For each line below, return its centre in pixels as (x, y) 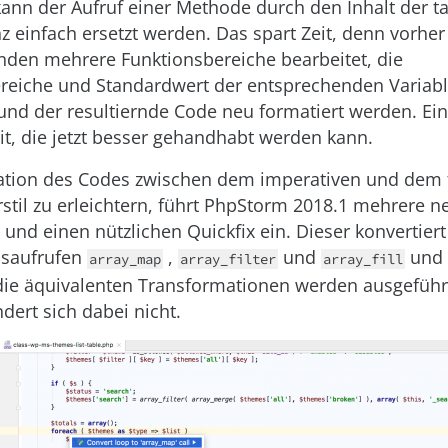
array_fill (363, 258)
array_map (125, 258)
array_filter (228, 258)
